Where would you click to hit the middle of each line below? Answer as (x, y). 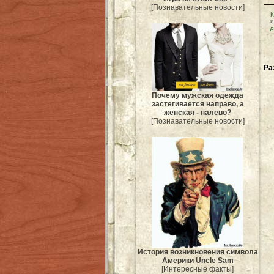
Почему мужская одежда (198, 95)
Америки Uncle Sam (198, 261)
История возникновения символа (198, 252)
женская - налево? (198, 112)
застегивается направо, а (198, 104)
